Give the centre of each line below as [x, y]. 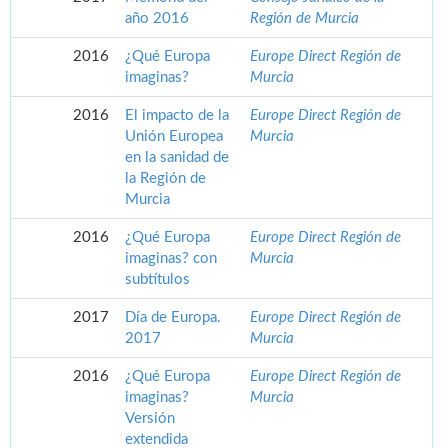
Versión [150, 419]
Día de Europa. [173, 318]
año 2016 [157, 19]
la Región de [165, 179]
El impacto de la [177, 116]
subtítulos [157, 280]
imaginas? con [171, 259]
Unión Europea [174, 137]
